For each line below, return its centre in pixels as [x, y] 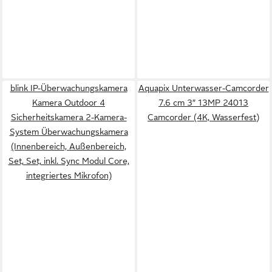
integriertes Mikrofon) [69, 175]
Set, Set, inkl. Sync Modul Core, [69, 161]
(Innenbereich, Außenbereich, [69, 146]
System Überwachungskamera [69, 132]
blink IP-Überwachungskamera [69, 88]
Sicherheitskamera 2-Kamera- [69, 117]
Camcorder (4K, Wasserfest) [203, 117]
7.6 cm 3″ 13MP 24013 [203, 103]
